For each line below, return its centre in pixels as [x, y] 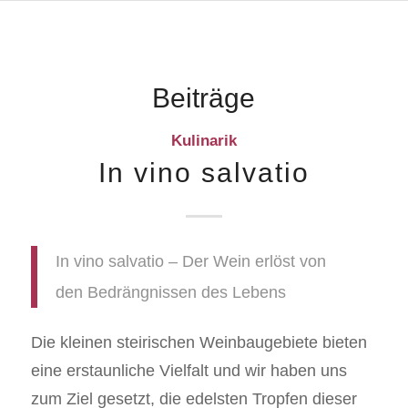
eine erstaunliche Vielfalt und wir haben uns [189, 371]
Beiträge [204, 98]
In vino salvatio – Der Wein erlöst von [190, 262]
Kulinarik [204, 141]
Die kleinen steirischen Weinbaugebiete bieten [199, 343]
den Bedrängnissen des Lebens [170, 293]
